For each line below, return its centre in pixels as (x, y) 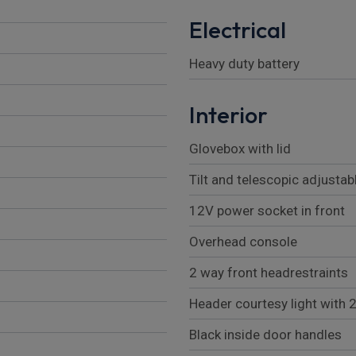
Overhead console (243, 242)
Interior (228, 115)
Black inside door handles (265, 335)
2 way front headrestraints (269, 273)
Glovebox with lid (240, 149)
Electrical (238, 30)
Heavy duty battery (244, 64)
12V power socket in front (267, 211)
